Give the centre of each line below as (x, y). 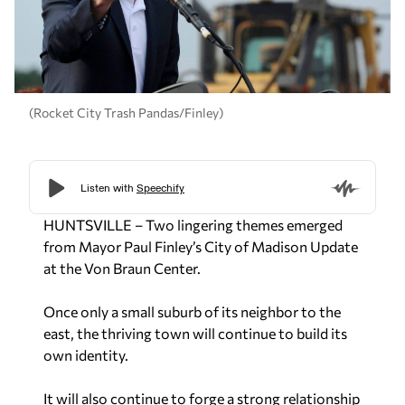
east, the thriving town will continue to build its (195, 334)
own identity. (86, 355)
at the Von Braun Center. (122, 268)
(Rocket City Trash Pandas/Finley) (126, 112)
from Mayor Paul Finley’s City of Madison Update (201, 247)
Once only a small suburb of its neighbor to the (192, 312)
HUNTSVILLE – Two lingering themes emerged (193, 225)
